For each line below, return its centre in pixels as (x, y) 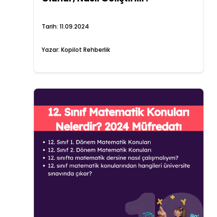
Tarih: (50, 26)
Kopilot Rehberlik (85, 50)
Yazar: (51, 50)
